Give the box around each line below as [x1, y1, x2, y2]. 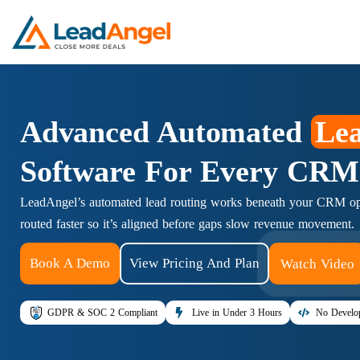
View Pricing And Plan [129, 256, 260, 271]
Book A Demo [30, 256, 110, 271]
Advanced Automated [20, 115, 312, 149]
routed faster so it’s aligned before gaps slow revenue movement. [20, 217, 354, 231]
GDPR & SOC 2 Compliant [44, 307, 157, 318]
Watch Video [280, 256, 354, 272]
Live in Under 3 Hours [191, 307, 282, 318]
